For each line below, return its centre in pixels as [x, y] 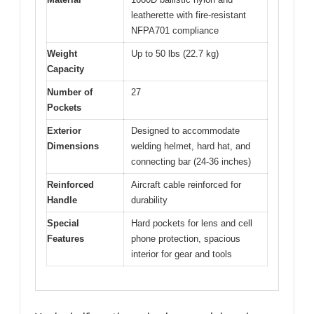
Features [66, 238]
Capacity [66, 69]
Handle [62, 200]
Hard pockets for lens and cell [192, 223]
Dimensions [73, 146]
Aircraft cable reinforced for [186, 184]
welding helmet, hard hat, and [191, 146]
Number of [70, 92]
